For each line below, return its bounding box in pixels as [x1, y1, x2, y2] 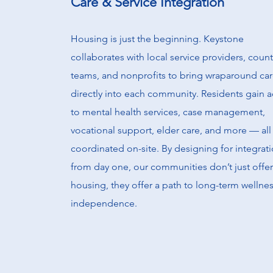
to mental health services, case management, [71, 106, 265, 118]
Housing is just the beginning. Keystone [71, 33, 244, 44]
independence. [71, 197, 137, 209]
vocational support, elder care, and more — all [71, 124, 271, 136]
